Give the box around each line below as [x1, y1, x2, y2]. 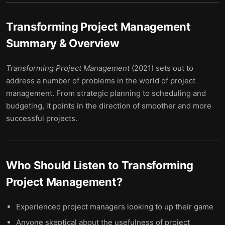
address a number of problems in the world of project [6, 76, 195, 85]
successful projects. [6, 114, 77, 123]
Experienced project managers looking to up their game [16, 202, 213, 211]
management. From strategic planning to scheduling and [6, 88, 206, 98]
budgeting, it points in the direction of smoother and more [6, 101, 211, 110]
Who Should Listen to [6, 159, 122, 172]
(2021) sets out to [132, 63, 193, 73]
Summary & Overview [6, 37, 120, 50]
